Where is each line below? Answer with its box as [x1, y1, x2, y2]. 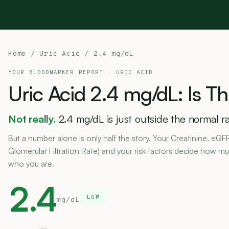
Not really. [8, 112, 56, 125]
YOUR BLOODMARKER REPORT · [8, 69, 116, 76]
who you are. [8, 158, 54, 169]
